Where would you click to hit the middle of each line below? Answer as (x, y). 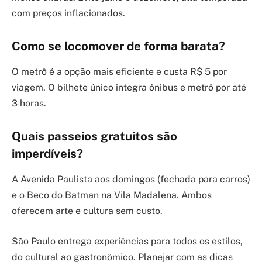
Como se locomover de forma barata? (118, 46)
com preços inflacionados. (68, 13)
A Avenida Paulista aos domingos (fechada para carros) (131, 180)
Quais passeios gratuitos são (94, 136)
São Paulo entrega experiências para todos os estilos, (127, 241)
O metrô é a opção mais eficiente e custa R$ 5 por (119, 72)
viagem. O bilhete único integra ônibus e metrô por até (129, 88)
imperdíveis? (47, 154)
